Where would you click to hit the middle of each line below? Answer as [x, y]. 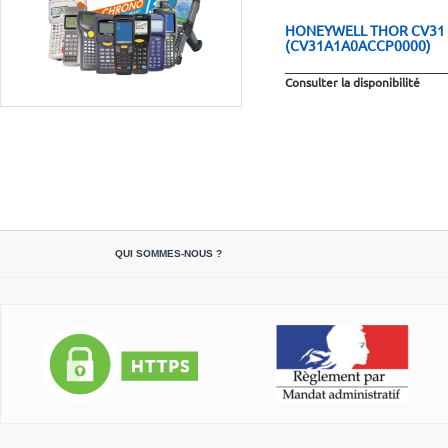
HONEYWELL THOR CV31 [364, 29]
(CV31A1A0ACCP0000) [357, 44]
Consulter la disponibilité [352, 81]
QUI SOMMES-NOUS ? [168, 253]
